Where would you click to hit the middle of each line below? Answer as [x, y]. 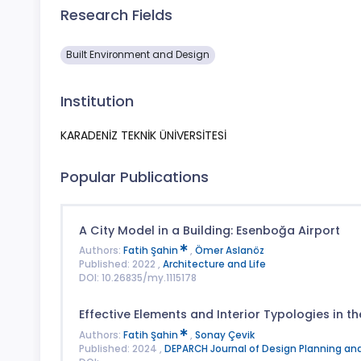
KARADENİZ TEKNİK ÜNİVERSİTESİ [143, 136]
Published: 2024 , [121, 349]
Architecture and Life [214, 265]
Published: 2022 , [120, 265]
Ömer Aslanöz [229, 251]
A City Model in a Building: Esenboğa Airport [209, 230]
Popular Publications [135, 177]
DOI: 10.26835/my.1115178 [137, 278]
